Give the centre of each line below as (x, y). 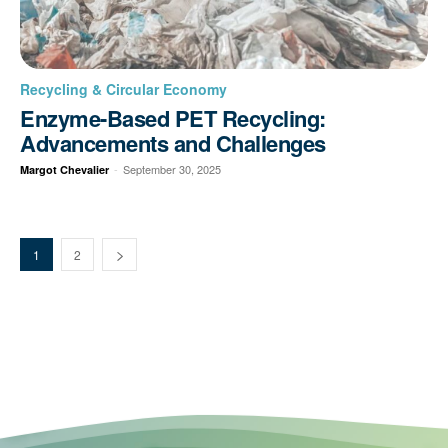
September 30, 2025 (172, 168)
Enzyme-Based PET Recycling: (173, 117)
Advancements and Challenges (173, 142)
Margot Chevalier (64, 169)
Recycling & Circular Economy (123, 88)
